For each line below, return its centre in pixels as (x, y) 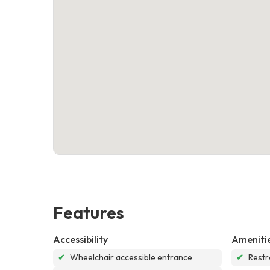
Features (89, 212)
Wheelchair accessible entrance (131, 257)
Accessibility (80, 239)
